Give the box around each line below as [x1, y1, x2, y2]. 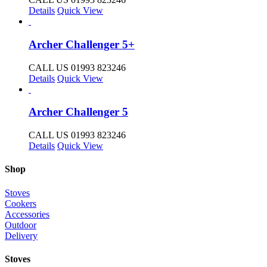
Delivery [5, 230, 38, 241]
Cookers [5, 198, 36, 209]
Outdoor [5, 219, 36, 230]
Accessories [5, 209, 49, 219]
